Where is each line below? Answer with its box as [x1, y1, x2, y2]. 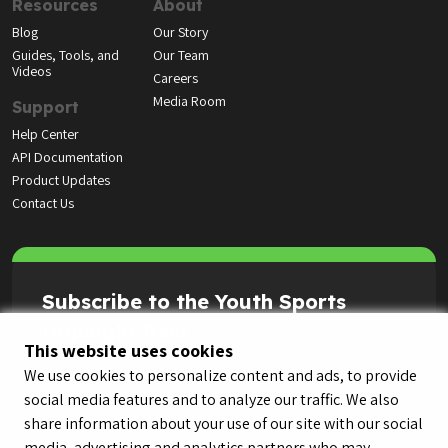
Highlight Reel [42, 319, 187, 345]
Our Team [153, 46, 210, 65]
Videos [12, 62, 51, 81]
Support [12, 97, 79, 118]
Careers [153, 69, 199, 88]
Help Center [12, 125, 79, 144]
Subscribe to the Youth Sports [42, 289, 346, 315]
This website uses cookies [24, 339, 233, 362]
